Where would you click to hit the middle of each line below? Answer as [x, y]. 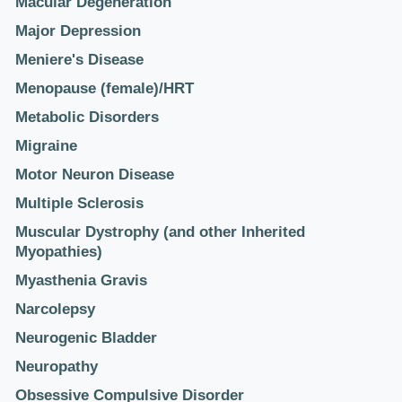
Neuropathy [57, 367]
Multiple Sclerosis [79, 203]
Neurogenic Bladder [86, 338]
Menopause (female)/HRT [105, 88]
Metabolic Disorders [87, 117]
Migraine [46, 146]
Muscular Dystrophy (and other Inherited [160, 232]
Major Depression [78, 31]
